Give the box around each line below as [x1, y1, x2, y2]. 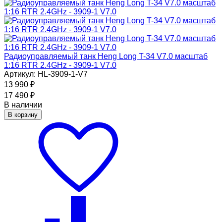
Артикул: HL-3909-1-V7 [4, 70, 88, 79]
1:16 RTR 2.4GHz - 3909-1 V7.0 [4, 61, 116, 70]
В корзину [8, 111, 38, 119]
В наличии [4, 101, 42, 110]
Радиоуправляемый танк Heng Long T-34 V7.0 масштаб [4, 52, 208, 61]
